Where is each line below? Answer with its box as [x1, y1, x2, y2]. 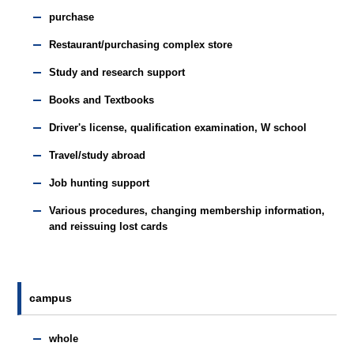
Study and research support [49, 66, 186, 78]
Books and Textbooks [49, 94, 155, 106]
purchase [49, 11, 95, 23]
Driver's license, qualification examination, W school [49, 122, 307, 134]
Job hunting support [49, 177, 150, 189]
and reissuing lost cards [49, 220, 168, 232]
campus [29, 292, 73, 304]
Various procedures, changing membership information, [49, 205, 326, 217]
